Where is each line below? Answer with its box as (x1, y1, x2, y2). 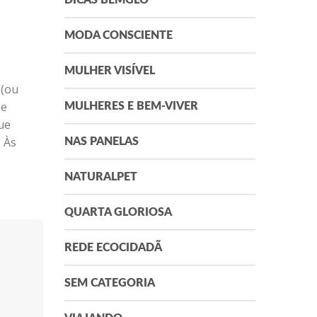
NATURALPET (64, 171, 137, 183)
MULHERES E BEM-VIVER (64, 100, 198, 113)
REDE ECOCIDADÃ (64, 242, 162, 254)
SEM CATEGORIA (64, 277, 155, 289)
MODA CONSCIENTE (64, 30, 173, 42)
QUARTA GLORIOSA (64, 207, 172, 219)
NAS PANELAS (64, 136, 139, 148)
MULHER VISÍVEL (64, 65, 155, 77)
